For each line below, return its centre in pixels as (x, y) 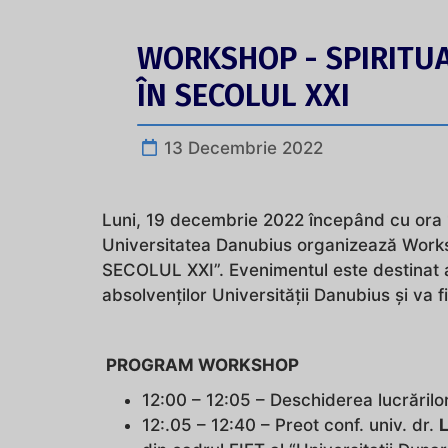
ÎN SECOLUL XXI (243, 95)
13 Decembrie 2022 (243, 147)
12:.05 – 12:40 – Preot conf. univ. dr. (290, 424)
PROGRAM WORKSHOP (200, 364)
